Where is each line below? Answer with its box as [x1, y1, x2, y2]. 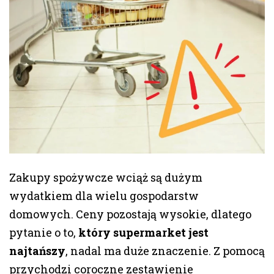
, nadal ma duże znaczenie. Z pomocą [65, 243, 265, 259]
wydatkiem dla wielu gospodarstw [9, 188, 199, 204]
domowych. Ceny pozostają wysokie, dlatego [9, 207, 251, 222]
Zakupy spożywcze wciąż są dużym [9, 170, 202, 185]
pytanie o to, [9, 225, 78, 240]
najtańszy [9, 243, 65, 259]
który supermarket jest [78, 225, 209, 240]
